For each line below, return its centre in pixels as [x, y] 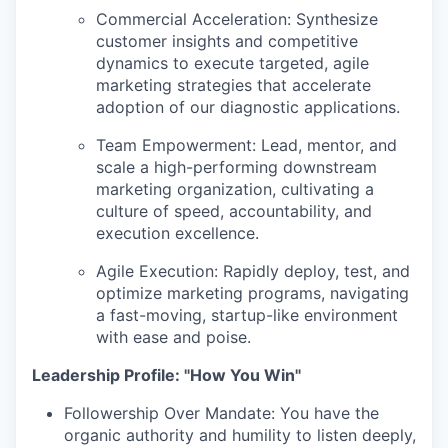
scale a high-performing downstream [236, 167]
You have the [327, 413]
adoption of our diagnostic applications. [248, 107]
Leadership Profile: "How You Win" [166, 375]
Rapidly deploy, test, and [314, 271]
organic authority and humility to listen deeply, [240, 435]
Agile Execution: [157, 271]
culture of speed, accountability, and [234, 211]
